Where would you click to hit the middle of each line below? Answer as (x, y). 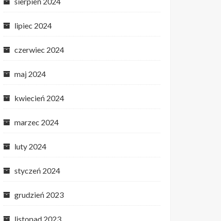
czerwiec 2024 (39, 50)
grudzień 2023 (39, 195)
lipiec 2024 (33, 25)
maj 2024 (30, 74)
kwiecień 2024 (39, 98)
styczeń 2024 (37, 170)
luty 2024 (30, 146)
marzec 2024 (37, 122)
